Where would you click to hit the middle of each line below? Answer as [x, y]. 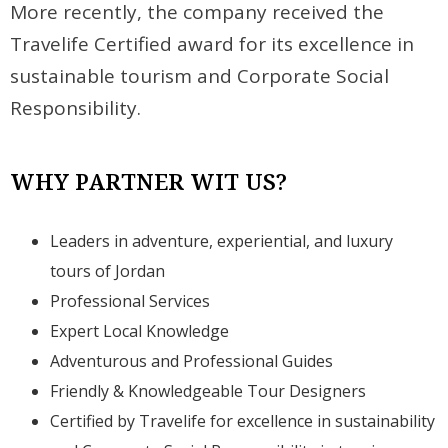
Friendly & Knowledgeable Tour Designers [208, 390]
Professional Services [130, 300]
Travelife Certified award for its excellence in [212, 43]
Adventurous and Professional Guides [192, 360]
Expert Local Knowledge [140, 330]
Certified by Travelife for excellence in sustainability [243, 420]
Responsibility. [76, 107]
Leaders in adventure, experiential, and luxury [222, 240]
